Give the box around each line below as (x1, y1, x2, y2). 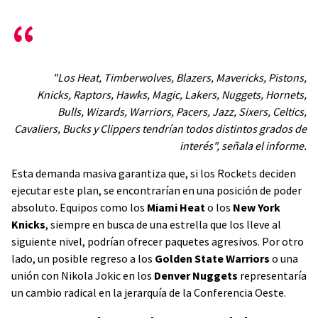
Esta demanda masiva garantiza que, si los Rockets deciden (11, 165, 296, 180)
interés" (180, 138, 216, 153)
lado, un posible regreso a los (11, 251, 155, 265)
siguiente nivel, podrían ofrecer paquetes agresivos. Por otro (11, 234, 304, 248)
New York (233, 199, 280, 214)
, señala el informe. (216, 138, 307, 153)
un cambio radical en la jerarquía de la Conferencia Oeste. (11, 285, 286, 300)
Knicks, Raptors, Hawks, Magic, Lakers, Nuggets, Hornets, (37, 87, 307, 102)
